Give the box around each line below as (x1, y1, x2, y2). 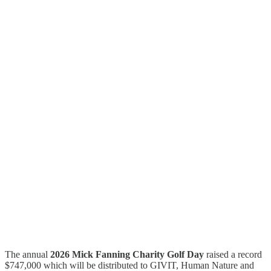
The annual (5, 249, 50, 260)
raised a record (204, 249, 262, 260)
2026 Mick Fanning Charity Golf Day (50, 249, 204, 260)
